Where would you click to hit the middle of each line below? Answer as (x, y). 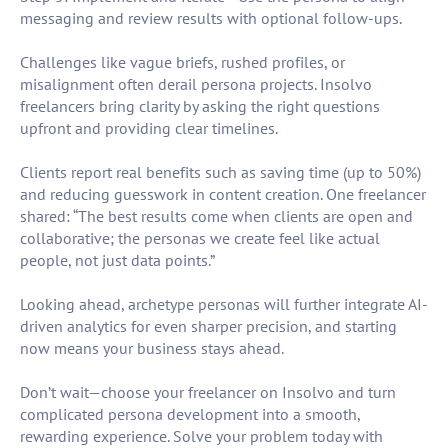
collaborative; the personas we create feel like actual (200, 238)
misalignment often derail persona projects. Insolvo (196, 84)
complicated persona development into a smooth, (190, 414)
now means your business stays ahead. (152, 348)
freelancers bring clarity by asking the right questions (200, 106)
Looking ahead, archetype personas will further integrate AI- (224, 304)
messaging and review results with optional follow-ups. (211, 18)
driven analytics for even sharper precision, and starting (208, 326)
